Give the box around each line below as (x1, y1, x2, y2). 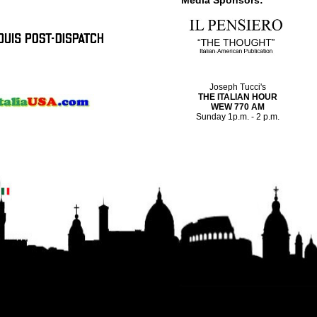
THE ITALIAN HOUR (198, 92, 277, 103)
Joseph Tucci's (209, 82, 266, 93)
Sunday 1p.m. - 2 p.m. (196, 112, 279, 122)
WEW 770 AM (211, 102, 265, 113)
